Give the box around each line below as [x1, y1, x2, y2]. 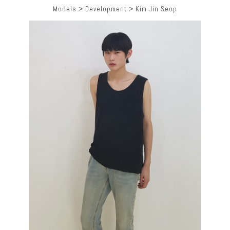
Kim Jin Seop [136, 5, 177, 13]
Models [53, 5, 79, 13]
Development [85, 5, 127, 13]
